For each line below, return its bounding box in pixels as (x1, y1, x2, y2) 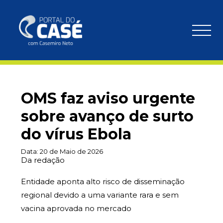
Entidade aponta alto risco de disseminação (21, 177, 185, 186)
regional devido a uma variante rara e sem (21, 190, 179, 200)
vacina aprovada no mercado (21, 204, 131, 213)
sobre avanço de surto (21, 107, 194, 125)
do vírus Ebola (21, 125, 131, 143)
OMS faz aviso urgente (21, 89, 195, 108)
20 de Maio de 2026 (40, 147, 103, 155)
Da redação (21, 155, 65, 165)
